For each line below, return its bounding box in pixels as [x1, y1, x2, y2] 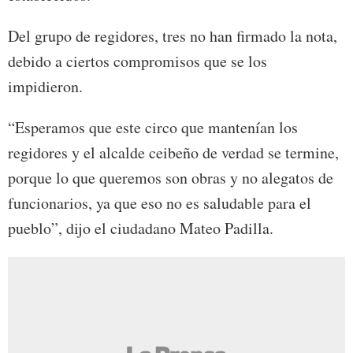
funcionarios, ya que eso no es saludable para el [8, 191, 311, 214]
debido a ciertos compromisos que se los [8, 50, 267, 72]
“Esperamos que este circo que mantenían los [8, 116, 298, 138]
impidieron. [8, 75, 83, 97]
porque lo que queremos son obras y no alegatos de [8, 166, 333, 188]
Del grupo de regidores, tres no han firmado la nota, [8, 24, 337, 46]
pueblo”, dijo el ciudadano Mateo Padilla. [8, 217, 273, 239]
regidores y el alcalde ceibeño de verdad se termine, [8, 141, 339, 163]
